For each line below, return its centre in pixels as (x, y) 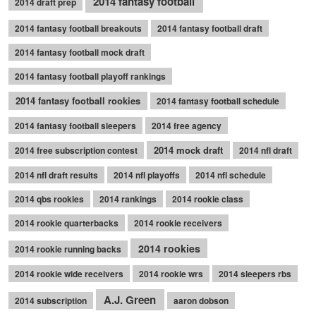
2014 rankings (128, 199)
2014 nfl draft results (56, 175)
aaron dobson (201, 300)
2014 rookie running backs (68, 249)
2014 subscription (51, 300)
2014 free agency (187, 125)
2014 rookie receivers (178, 223)
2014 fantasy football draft (210, 28)
